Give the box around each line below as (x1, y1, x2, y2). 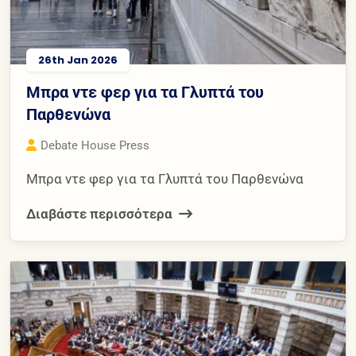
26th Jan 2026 (38, 52, 118, 68)
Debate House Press (41, 137, 149, 153)
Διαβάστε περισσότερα (26, 205, 176, 222)
